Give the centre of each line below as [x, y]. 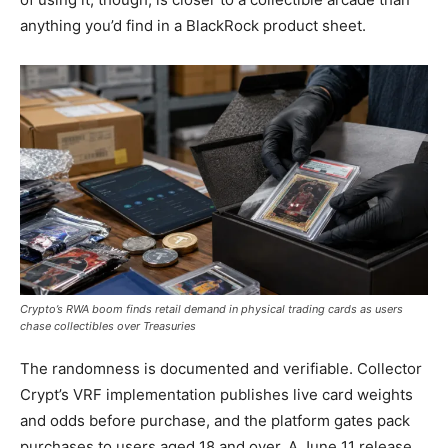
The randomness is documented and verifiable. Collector [221, 368]
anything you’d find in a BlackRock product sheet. [193, 25]
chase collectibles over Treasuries [108, 325]
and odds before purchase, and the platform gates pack [215, 420]
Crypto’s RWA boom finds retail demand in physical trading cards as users [211, 308]
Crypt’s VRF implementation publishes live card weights [216, 394]
